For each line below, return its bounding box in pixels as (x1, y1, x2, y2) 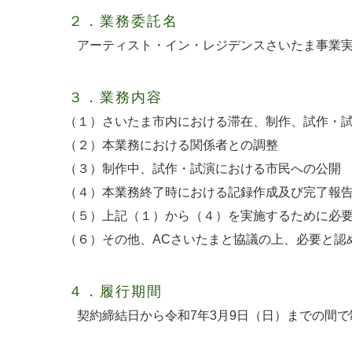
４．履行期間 (68, 283, 163, 299)
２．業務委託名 (68, 13, 178, 29)
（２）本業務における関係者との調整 (64, 137, 278, 152)
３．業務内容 (68, 89, 163, 105)
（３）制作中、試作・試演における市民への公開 (64, 161, 341, 175)
